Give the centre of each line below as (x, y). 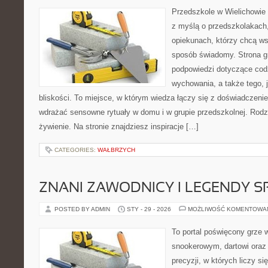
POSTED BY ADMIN (83, 209)
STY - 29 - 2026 (149, 209)
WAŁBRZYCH (116, 150)
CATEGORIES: (76, 150)
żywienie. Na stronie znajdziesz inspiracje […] (119, 127)
